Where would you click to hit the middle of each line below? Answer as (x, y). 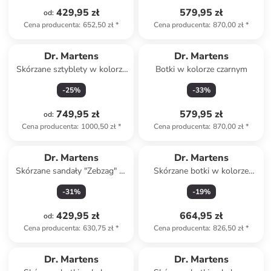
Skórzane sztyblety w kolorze (71, 69)
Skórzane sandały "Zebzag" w (71, 171)
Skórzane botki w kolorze (201, 171)
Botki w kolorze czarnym (201, 69)
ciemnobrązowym (201, 183)
